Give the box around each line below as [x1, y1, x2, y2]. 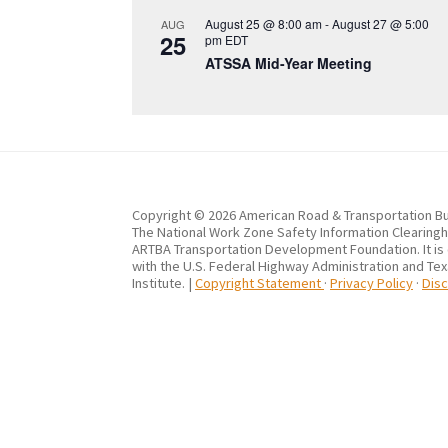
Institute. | [132, 273, 195, 292]
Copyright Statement [195, 273, 324, 292]
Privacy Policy [330, 273, 413, 292]
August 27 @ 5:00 [332, 14, 429, 32]
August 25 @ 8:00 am [205, 14, 322, 32]
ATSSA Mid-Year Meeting [205, 52, 372, 73]
